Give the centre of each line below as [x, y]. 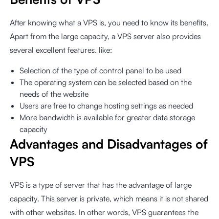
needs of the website [54, 94]
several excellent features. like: [61, 50]
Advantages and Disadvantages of [109, 144]
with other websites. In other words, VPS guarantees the [104, 212]
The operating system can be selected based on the [106, 82]
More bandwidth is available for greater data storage [107, 117]
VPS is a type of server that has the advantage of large [101, 185]
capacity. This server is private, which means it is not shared [109, 198]
